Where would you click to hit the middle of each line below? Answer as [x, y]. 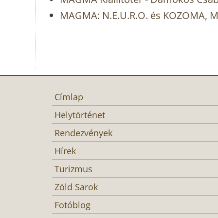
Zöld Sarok [76, 187]
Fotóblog [73, 205]
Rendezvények [83, 133]
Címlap [69, 97]
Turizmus [73, 169]
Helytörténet [80, 115]
